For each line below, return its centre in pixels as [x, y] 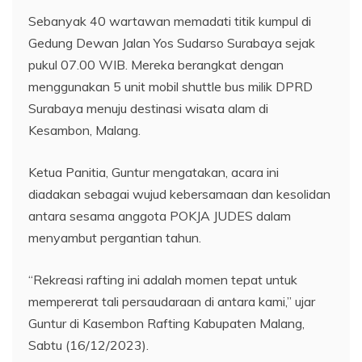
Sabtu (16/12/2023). [88, 345]
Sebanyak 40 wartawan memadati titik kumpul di [170, 21]
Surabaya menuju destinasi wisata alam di [148, 108]
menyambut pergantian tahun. [115, 237]
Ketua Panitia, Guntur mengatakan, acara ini [154, 172]
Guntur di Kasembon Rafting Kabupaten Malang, [166, 323]
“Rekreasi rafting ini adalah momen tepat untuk [163, 279]
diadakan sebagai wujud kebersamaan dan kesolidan [179, 194]
